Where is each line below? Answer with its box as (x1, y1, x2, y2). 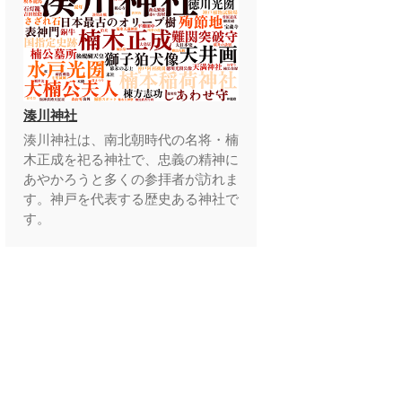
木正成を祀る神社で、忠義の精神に (23, 152, 239, 168)
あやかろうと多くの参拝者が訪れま (23, 171, 239, 188)
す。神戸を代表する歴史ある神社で (23, 191, 239, 207)
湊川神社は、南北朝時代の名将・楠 (23, 132, 239, 148)
